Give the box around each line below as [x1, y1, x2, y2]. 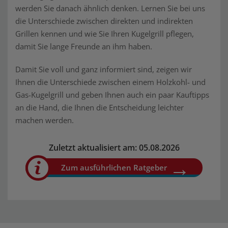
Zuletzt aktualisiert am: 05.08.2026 [48, 142, 180, 153]
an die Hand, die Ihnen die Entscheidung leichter [15, 102, 184, 112]
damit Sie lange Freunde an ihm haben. [15, 41, 152, 51]
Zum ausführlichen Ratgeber [61, 162, 167, 173]
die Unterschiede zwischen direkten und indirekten [15, 16, 193, 26]
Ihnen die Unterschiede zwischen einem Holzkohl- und [15, 77, 206, 87]
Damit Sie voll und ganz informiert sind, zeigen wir [15, 64, 192, 74]
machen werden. [15, 115, 74, 125]
